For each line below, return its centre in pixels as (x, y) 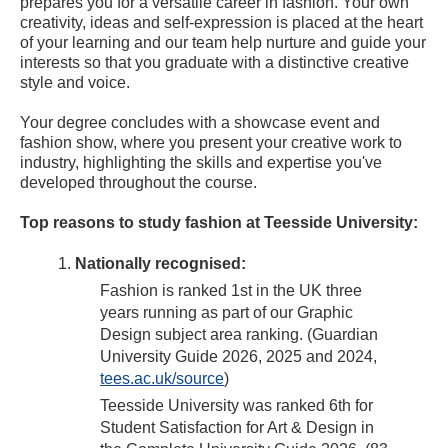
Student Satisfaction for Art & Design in (237, 428)
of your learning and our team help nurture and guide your (223, 43)
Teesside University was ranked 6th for (236, 406)
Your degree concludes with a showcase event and (200, 123)
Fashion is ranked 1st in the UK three (231, 291)
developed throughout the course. (138, 183)
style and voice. (75, 83)
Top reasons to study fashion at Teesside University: (219, 223)
